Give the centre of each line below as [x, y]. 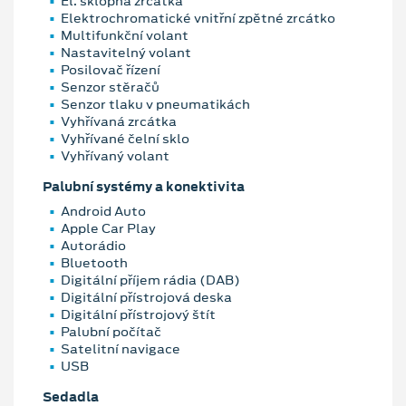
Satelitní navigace [121, 349]
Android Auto [103, 212]
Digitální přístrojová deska [146, 298]
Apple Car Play [108, 229]
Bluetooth [94, 263]
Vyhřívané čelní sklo [125, 138]
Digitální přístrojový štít [138, 315]
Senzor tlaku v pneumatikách [155, 104]
